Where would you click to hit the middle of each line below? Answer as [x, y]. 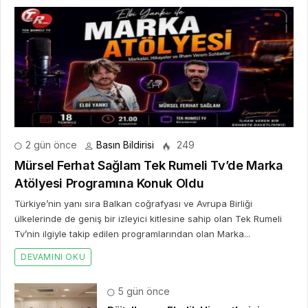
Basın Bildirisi [125, 145]
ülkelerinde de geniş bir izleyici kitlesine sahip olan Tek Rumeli [148, 219]
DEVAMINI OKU [53, 257]
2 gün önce [50, 145]
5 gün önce [143, 291]
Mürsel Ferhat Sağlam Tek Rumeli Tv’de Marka [149, 166]
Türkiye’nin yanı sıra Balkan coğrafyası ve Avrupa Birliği [133, 204]
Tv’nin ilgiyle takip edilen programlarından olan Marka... [132, 234]
